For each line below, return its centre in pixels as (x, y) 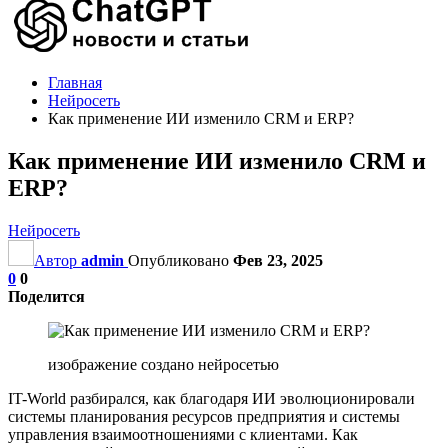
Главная (75, 82)
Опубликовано (180, 260)
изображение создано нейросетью (163, 364)
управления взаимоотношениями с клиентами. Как (183, 434)
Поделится (46, 296)
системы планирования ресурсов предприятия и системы (204, 416)
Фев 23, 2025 (278, 260)
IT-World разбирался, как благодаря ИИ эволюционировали (211, 398)
